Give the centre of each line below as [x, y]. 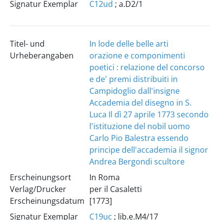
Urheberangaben [41, 55]
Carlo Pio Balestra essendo [139, 138]
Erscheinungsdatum [47, 201]
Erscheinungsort [40, 177]
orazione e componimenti [137, 55]
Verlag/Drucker [38, 189]
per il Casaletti [115, 189]
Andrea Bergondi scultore [137, 162]
